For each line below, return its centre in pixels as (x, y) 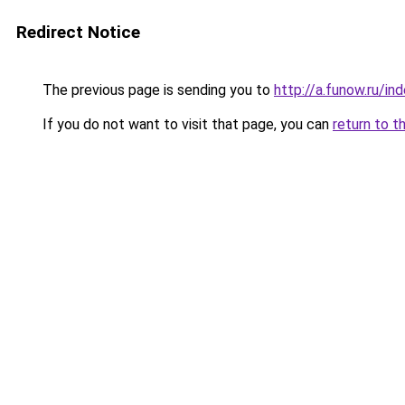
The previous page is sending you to (156, 90)
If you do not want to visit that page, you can (186, 124)
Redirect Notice (78, 32)
